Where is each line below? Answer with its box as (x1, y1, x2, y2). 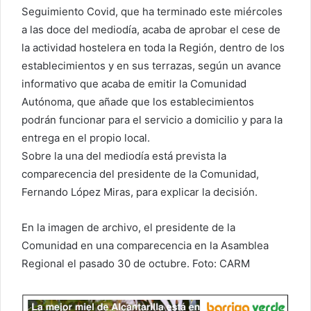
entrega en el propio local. (22, 131, 150, 144)
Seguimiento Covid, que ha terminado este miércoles (22, 4, 283, 18)
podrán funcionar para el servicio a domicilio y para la (22, 112, 283, 126)
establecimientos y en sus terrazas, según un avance (22, 58, 281, 72)
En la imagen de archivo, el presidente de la (22, 220, 235, 234)
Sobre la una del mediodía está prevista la (22, 149, 226, 162)
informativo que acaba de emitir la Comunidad (22, 76, 246, 90)
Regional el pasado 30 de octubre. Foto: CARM (22, 256, 250, 270)
